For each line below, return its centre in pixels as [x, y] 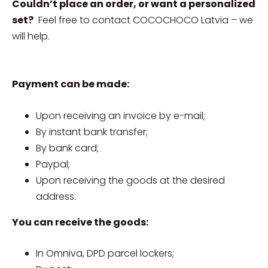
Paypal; [53, 164]
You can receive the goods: [80, 222]
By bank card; [67, 148]
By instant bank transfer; [92, 132]
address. [56, 196]
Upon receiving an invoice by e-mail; [121, 115]
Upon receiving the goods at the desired [130, 180]
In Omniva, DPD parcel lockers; [105, 254]
